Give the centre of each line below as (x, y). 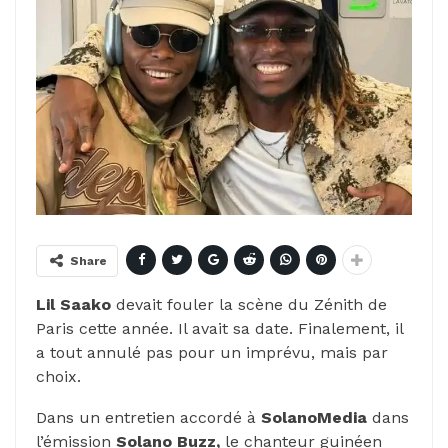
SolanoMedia (314, 417)
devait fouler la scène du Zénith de (249, 304)
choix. (58, 376)
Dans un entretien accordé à (148, 417)
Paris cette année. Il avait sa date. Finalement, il (219, 328)
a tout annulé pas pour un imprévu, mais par (212, 352)
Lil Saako (73, 304)
